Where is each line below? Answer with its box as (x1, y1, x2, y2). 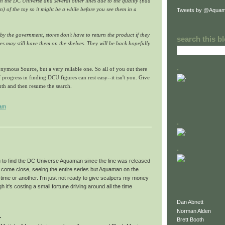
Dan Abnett (177, 199, 203, 205)
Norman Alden (177, 207, 211, 214)
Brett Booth (177, 216, 204, 223)
